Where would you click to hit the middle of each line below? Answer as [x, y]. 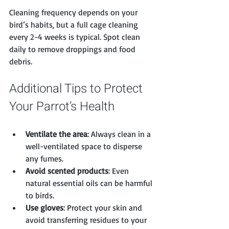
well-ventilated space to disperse [85, 146]
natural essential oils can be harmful [90, 183]
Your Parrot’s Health [62, 107]
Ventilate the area [56, 134]
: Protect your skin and [104, 208]
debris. [21, 62]
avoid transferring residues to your [87, 220]
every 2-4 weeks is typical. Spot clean [76, 37]
